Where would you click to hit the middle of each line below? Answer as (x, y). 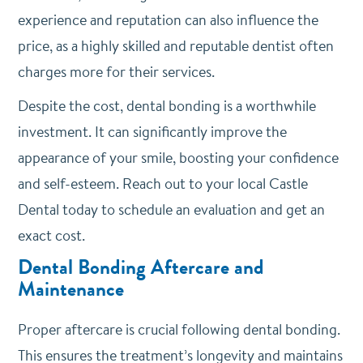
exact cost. (53, 235)
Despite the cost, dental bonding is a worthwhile (167, 106)
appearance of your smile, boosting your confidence (178, 158)
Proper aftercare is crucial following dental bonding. (179, 329)
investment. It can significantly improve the (152, 132)
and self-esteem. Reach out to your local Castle (162, 184)
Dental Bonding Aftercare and (141, 267)
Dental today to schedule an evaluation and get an (171, 209)
